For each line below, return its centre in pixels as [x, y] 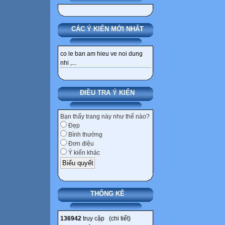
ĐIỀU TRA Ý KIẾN [107, 93]
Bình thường [85, 135]
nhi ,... [68, 63]
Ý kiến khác [83, 153]
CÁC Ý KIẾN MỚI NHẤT [107, 29]
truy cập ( [96, 218]
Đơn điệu [80, 144]
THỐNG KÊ [107, 193]
